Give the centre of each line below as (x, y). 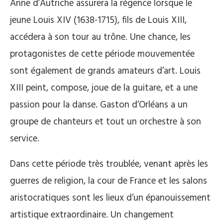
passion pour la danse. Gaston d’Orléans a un (99, 105)
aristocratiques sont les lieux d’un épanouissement (110, 198)
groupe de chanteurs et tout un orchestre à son (106, 122)
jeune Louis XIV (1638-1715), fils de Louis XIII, (98, 20)
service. (25, 139)
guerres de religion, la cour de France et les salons (109, 181)
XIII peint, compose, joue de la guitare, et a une (104, 88)
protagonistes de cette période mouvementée (102, 54)
